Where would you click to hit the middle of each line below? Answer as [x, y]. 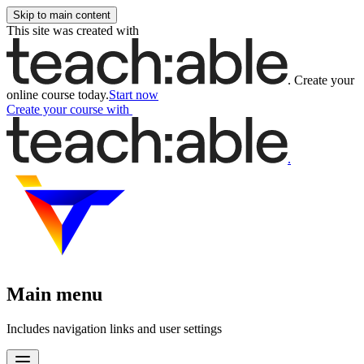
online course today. [58, 95]
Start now [134, 95]
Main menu [54, 294]
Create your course [55, 109]
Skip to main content [62, 15]
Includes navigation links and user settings [114, 328]
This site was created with [73, 30]
